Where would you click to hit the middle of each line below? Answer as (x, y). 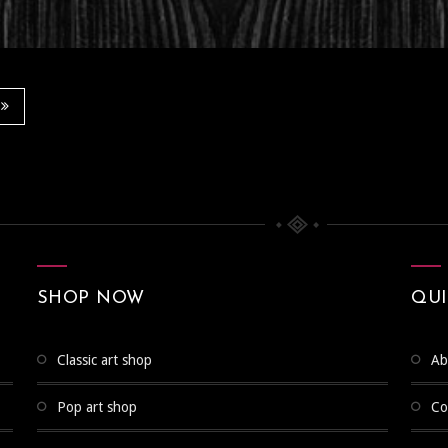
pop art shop (101, 407)
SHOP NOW (90, 299)
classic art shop (108, 360)
